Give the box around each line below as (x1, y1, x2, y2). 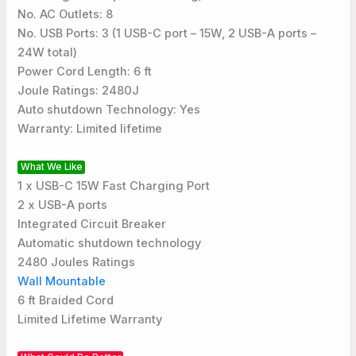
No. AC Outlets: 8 (17, 7, 114, 22)
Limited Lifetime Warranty (17, 311, 163, 327)
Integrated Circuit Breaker (17, 216, 167, 231)
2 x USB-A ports (17, 197, 108, 212)
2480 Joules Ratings (17, 254, 136, 269)
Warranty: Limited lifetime (17, 122, 163, 137)
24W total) (17, 45, 78, 60)
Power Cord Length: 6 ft (17, 64, 153, 79)
